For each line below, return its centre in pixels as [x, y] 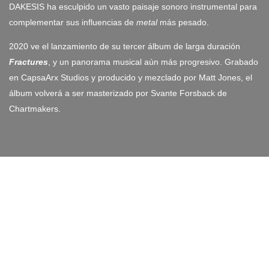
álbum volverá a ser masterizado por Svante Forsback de [118, 93]
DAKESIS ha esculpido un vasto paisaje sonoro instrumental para [133, 6]
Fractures [29, 62]
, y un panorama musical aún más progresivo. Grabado [153, 62]
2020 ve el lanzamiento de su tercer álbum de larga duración [125, 46]
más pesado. [183, 22]
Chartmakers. [35, 108]
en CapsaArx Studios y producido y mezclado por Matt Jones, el [131, 77]
